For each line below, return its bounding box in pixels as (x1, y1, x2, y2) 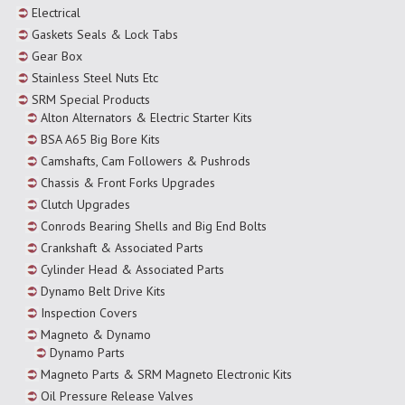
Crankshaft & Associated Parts (41, 239, 203, 256)
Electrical (32, 4, 80, 21)
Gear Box (32, 47, 82, 64)
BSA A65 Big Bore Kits (41, 130, 160, 147)
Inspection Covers (41, 304, 137, 321)
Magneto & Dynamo (41, 325, 151, 343)
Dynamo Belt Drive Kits (41, 282, 165, 299)
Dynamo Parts (50, 344, 125, 361)
